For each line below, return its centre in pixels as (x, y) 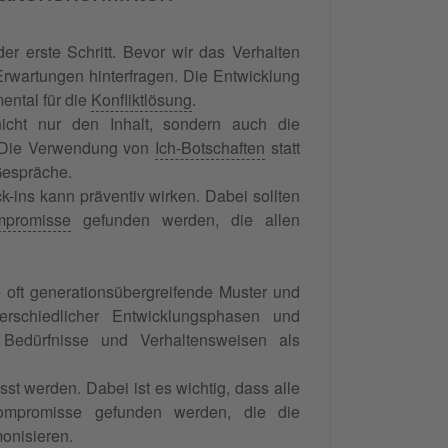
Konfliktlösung (141, 99)
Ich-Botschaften (210, 147)
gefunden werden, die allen (185, 219)
